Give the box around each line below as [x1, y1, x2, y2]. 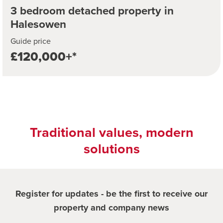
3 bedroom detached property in [10, 2, 174, 18]
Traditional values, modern [29, 122, 194, 142]
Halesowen [10, 15, 66, 32]
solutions [83, 138, 140, 158]
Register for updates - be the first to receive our [15, 187, 208, 200]
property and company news [54, 201, 169, 214]
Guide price [10, 35, 51, 46]
